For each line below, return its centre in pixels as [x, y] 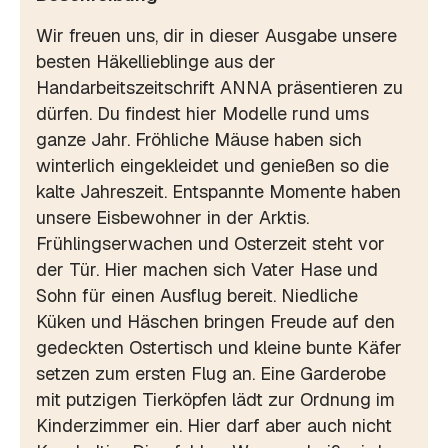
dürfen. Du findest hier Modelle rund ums [202, 113]
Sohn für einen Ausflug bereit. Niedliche [197, 295]
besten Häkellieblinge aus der [156, 61]
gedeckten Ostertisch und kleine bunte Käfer [219, 347]
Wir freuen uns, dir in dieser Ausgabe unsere [216, 35]
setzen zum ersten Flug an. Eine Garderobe [211, 373]
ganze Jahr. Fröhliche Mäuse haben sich [199, 139]
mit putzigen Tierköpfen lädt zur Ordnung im [215, 399]
